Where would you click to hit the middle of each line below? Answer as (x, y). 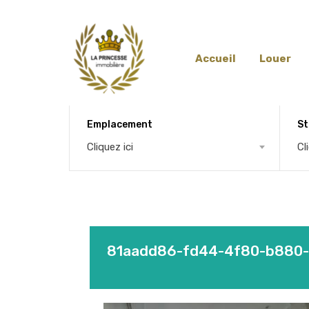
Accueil (216, 59)
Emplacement (120, 124)
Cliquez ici (110, 147)
